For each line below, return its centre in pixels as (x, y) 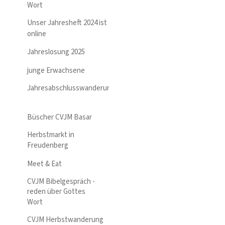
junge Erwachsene (56, 70)
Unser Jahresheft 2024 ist (67, 23)
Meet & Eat (45, 164)
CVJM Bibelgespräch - (61, 181)
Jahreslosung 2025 (56, 52)
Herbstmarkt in (51, 135)
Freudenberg (48, 146)
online (37, 34)
